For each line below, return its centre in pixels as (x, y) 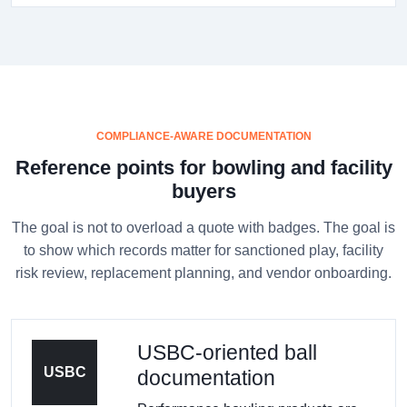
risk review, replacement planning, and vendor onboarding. (203, 273)
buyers (203, 191)
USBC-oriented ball (227, 352)
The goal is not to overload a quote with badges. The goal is (203, 227)
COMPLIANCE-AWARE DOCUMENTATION (203, 136)
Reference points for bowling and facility (203, 167)
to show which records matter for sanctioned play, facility (203, 250)
